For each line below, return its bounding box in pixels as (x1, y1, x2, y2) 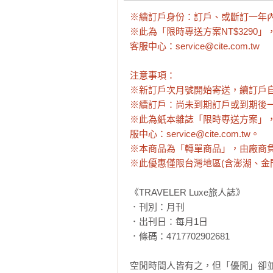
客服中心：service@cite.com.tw (130, 41, 260, 52)
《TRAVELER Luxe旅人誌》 (130, 187, 245, 198)
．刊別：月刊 (130, 202, 185, 213)
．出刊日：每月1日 (130, 216, 208, 227)
